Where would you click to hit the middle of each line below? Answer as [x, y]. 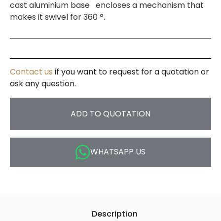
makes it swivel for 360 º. [57, 17]
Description [114, 214]
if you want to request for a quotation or [131, 72]
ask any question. [43, 83]
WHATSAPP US [118, 151]
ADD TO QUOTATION [110, 113]
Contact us [31, 72]
